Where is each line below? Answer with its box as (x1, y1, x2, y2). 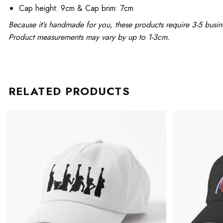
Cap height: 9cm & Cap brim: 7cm (18, 2, 133, 14)
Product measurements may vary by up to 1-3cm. (8, 31, 170, 43)
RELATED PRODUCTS (8, 83, 130, 100)
